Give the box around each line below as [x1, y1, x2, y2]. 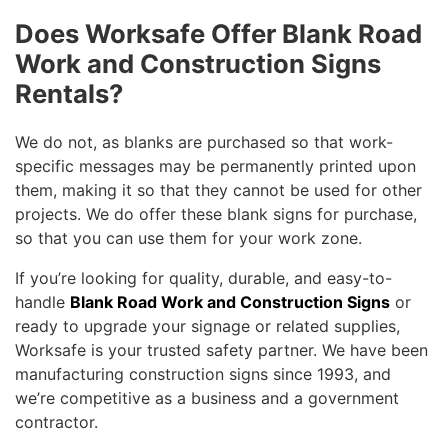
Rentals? [15, 78, 123, 109]
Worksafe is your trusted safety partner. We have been [15, 340, 428, 361]
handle [15, 292, 70, 313]
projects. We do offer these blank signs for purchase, [15, 204, 417, 225]
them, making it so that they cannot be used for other [15, 180, 422, 201]
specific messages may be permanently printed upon [15, 156, 416, 177]
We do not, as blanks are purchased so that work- [15, 132, 393, 153]
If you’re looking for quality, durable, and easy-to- [15, 268, 392, 289]
